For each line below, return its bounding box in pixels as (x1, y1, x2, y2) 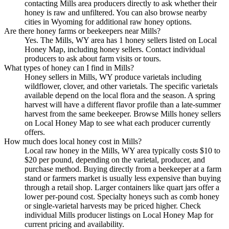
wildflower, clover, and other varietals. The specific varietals (25, 81, 218, 90)
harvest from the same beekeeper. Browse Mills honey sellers (25, 109, 221, 118)
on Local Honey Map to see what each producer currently (25, 118, 211, 127)
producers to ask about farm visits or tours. (25, 54, 161, 63)
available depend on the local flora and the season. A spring (25, 90, 215, 100)
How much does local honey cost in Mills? (4, 136, 142, 146)
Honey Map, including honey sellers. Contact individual (25, 44, 205, 54)
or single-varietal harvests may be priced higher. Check (25, 201, 201, 210)
